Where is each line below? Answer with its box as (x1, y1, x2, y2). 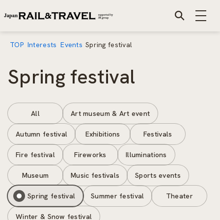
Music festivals (71, 171, 120, 180)
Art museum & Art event (71, 109, 150, 118)
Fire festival (16, 150, 55, 159)
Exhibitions (85, 130, 120, 138)
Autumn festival (16, 130, 68, 138)
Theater (165, 192, 193, 200)
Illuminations (126, 150, 167, 159)
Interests (27, 40, 57, 49)
